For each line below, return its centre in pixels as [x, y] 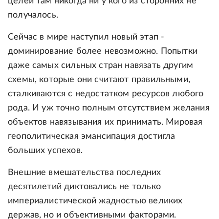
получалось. [33, 15]
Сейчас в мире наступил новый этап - [86, 37]
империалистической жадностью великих [95, 201]
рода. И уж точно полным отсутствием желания [109, 108]
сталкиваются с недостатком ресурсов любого [106, 94]
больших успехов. [45, 151]
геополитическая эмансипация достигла [92, 137]
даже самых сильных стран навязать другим [101, 66]
